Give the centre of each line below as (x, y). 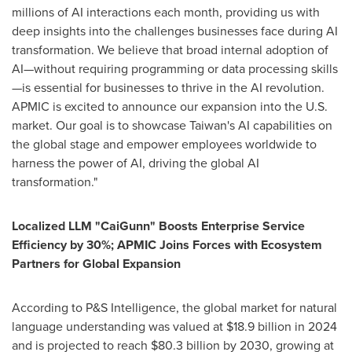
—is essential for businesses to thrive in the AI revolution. (168, 88)
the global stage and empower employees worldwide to (164, 144)
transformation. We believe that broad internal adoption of (170, 50)
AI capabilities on (284, 125)
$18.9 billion (259, 326)
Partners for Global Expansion (96, 264)
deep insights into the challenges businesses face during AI (175, 31)
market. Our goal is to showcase (101, 125)
